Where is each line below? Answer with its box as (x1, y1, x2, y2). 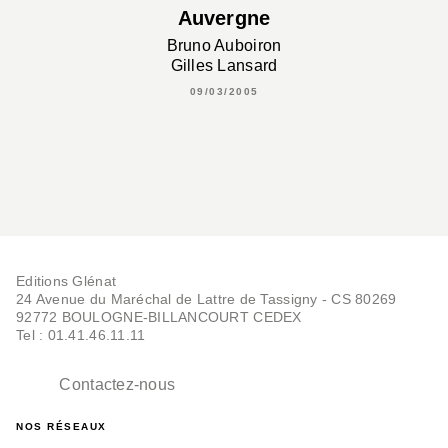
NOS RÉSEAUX (16, 421, 107, 433)
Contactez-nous (59, 376, 176, 394)
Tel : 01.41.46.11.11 (16, 326, 146, 343)
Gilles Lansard (170, 56, 278, 74)
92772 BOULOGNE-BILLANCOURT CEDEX (16, 308, 302, 325)
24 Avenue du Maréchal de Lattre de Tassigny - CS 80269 (16, 290, 397, 307)
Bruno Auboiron (166, 36, 282, 54)
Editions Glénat (16, 272, 117, 289)
